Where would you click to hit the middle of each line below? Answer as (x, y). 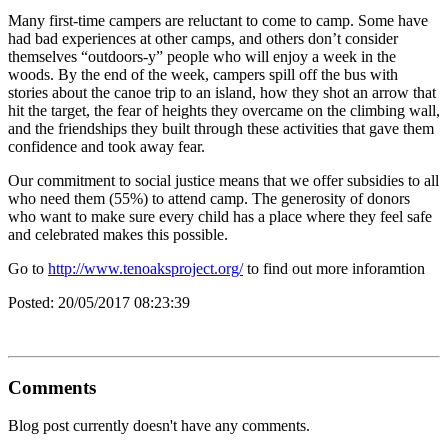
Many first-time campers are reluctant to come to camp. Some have (218, 20)
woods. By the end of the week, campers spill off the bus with (203, 74)
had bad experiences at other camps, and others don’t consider (203, 38)
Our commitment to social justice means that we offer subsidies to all (223, 180)
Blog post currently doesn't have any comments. (159, 426)
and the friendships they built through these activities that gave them (221, 128)
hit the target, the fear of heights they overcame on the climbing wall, (224, 110)
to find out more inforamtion (334, 268)
